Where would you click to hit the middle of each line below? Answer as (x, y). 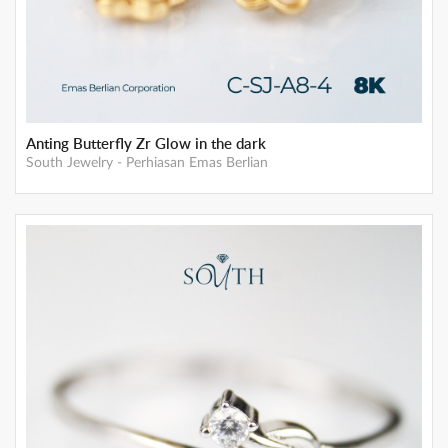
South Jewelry (69, 162)
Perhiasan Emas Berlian (197, 162)
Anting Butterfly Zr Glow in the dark (146, 143)
